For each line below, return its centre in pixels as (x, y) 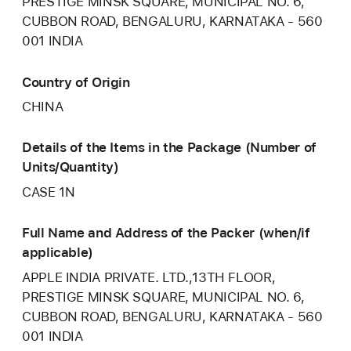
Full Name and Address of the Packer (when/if (166, 233)
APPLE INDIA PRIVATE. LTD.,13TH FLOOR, (149, 278)
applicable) (58, 253)
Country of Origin (76, 82)
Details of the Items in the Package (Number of (169, 148)
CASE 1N (49, 192)
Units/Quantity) (71, 167)
